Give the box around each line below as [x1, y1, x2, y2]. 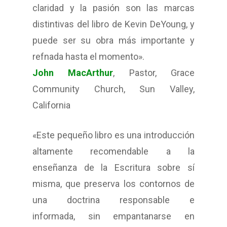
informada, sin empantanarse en [32, 211, 195, 222]
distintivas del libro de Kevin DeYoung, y [32, 19, 195, 30]
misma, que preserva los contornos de [32, 178, 195, 190]
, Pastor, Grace [113, 67, 195, 79]
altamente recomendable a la [32, 146, 195, 157]
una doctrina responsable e [32, 195, 195, 206]
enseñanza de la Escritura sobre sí [32, 162, 195, 173]
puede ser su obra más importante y [32, 35, 195, 46]
